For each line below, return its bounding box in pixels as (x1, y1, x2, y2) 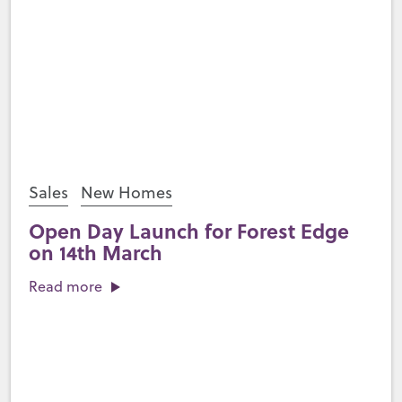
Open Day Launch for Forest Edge (28, 216, 349, 245)
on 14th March (28, 238, 162, 267)
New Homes (80, 181, 172, 204)
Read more (28, 276, 102, 296)
